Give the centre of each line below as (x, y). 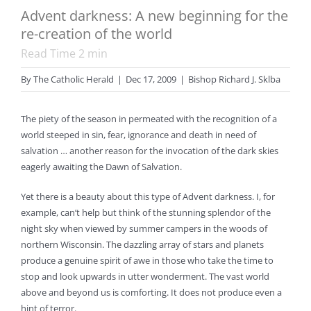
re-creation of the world (96, 34)
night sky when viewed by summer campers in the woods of (144, 229)
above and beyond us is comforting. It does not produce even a (151, 293)
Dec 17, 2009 (151, 79)
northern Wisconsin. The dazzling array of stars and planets (142, 245)
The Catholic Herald (74, 79)
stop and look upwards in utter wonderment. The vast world (145, 277)
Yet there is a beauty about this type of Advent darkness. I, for (148, 197)
